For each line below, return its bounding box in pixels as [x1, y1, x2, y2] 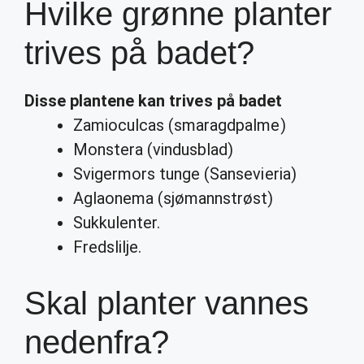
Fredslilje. [73, 237, 142, 257]
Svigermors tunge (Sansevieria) [73, 164, 297, 184]
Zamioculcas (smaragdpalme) [73, 115, 286, 135]
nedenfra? [24, 324, 170, 360]
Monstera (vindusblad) [73, 140, 234, 159]
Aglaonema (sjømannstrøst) [73, 188, 274, 208]
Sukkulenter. [73, 213, 161, 232]
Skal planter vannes [24, 285, 309, 321]
